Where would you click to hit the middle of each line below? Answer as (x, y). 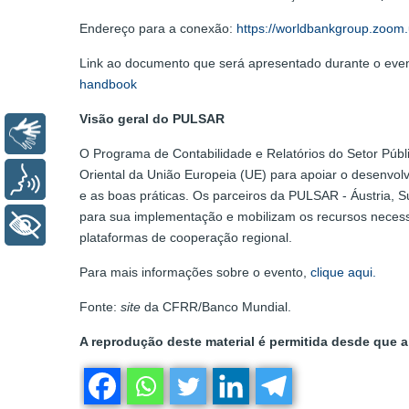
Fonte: (100, 307)
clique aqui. (343, 273)
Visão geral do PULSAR (152, 119)
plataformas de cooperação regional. (186, 238)
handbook (108, 84)
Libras (79, 134)
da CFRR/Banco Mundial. (216, 307)
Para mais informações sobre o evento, (195, 273)
